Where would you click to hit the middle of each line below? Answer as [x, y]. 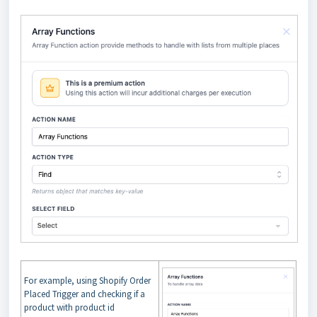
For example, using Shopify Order [87, 280]
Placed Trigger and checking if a [85, 294]
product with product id [69, 307]
